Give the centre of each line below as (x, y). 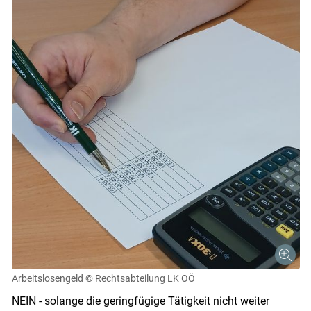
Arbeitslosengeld (47, 278)
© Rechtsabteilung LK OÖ (140, 278)
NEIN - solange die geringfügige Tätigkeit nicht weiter (140, 301)
